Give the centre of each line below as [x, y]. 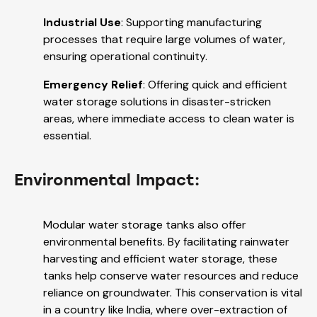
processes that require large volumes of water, [164, 40]
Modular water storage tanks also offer [145, 225]
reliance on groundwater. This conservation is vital [173, 293]
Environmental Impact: [107, 180]
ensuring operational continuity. [125, 57]
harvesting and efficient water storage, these [160, 259]
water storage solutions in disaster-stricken [157, 102]
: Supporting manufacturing [191, 23]
